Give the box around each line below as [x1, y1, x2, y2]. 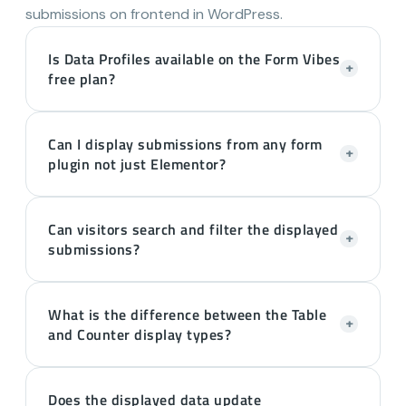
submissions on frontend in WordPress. [25, 4, 283, 24]
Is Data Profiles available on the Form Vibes [48, 47, 340, 70]
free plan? [48, 67, 115, 90]
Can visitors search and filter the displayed [48, 217, 338, 240]
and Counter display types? [48, 323, 236, 345]
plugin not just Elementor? [48, 152, 226, 175]
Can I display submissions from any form [48, 132, 323, 155]
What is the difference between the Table [48, 303, 326, 325]
